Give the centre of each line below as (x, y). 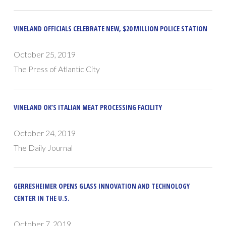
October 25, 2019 (45, 54)
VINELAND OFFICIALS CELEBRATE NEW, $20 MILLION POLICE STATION (111, 29)
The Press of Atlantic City (57, 69)
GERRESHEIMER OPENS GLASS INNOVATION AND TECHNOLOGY (102, 186)
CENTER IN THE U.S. (42, 198)
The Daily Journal (43, 148)
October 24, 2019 (45, 133)
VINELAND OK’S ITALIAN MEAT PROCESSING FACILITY (88, 107)
